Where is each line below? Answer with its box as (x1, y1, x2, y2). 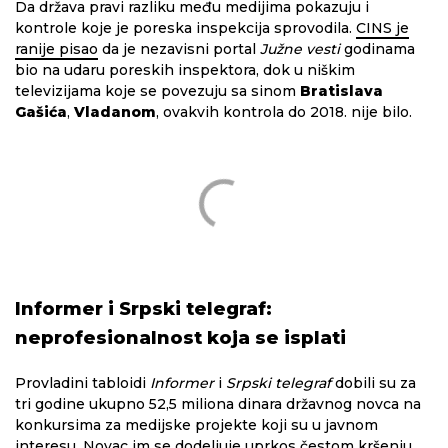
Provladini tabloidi (15, 374, 150, 392)
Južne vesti (260, 40, 340, 58)
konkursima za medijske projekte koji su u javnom (15, 416, 378, 434)
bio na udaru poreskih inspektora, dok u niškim (15, 61, 355, 79)
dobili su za (331, 374, 416, 392)
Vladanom (74, 103, 156, 121)
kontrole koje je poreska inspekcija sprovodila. (15, 19, 356, 37)
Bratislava (300, 82, 383, 100)
